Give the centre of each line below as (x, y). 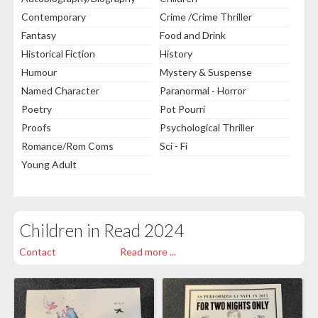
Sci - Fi (174, 146)
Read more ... (148, 252)
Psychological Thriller (207, 127)
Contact (38, 252)
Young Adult (49, 164)
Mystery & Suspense (206, 72)
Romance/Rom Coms (68, 146)
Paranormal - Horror (203, 91)
